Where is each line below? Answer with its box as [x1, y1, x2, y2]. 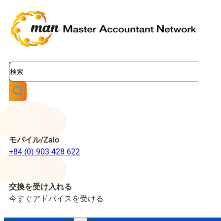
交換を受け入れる [9, 182, 72, 191]
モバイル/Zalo [9, 135, 59, 145]
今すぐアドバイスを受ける [9, 194, 104, 203]
